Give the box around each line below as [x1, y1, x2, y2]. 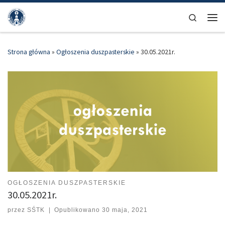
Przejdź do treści [14, 10, 65, 19]
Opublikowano [54, 206, 102, 214]
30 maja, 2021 [102, 206, 148, 214]
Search [197, 12, 218, 22]
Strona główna [8, 47, 50, 56]
